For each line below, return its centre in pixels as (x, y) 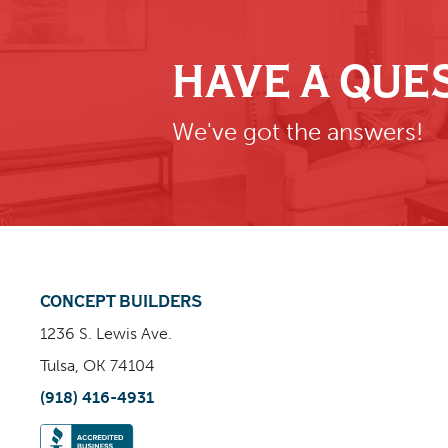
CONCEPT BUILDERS (121, 302)
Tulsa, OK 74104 (97, 366)
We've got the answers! (297, 132)
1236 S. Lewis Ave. (106, 334)
